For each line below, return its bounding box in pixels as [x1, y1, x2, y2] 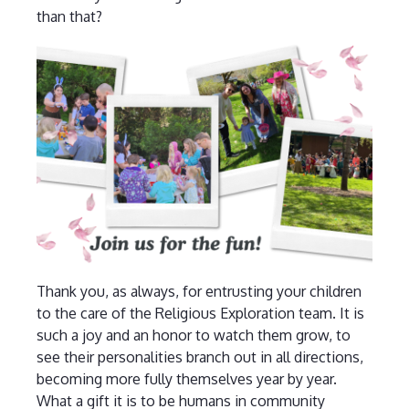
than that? [36, 6, 102, 26]
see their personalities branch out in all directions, [36, 348, 363, 367]
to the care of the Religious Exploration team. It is [36, 304, 364, 323]
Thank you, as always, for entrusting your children [36, 282, 362, 301]
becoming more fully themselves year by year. [36, 370, 337, 389]
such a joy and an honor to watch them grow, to [36, 326, 351, 345]
